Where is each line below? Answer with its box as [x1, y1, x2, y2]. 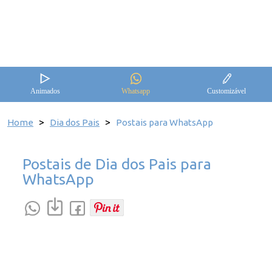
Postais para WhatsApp [116, 117, 213, 127]
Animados [30, 87, 60, 95]
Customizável [207, 87, 246, 95]
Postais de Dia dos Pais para [22, 155, 211, 172]
